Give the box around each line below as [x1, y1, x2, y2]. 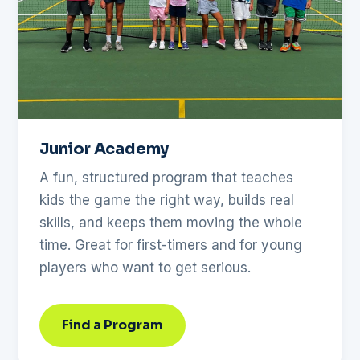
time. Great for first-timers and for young [39, 236, 302, 253]
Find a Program [62, 316, 163, 333]
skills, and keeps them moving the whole [39, 214, 302, 231]
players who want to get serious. [39, 259, 251, 276]
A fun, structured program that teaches [39, 169, 293, 186]
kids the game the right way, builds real [39, 191, 294, 208]
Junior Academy [39, 138, 170, 159]
